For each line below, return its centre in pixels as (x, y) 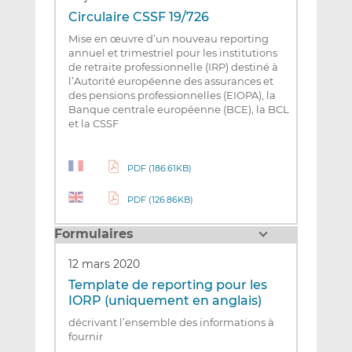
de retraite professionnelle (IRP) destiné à (173, 67)
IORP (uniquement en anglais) (165, 300)
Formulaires (93, 233)
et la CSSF (93, 124)
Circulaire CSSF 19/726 (138, 17)
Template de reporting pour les (167, 284)
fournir (85, 336)
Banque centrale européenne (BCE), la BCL (178, 110)
